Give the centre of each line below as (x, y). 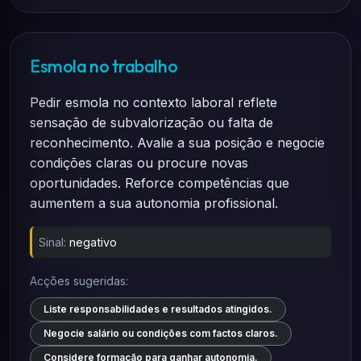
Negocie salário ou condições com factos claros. (161, 333)
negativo (93, 242)
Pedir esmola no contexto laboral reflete (154, 102)
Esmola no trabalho (104, 66)
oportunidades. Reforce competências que (160, 183)
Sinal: (52, 242)
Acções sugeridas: (79, 281)
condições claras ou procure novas (139, 163)
